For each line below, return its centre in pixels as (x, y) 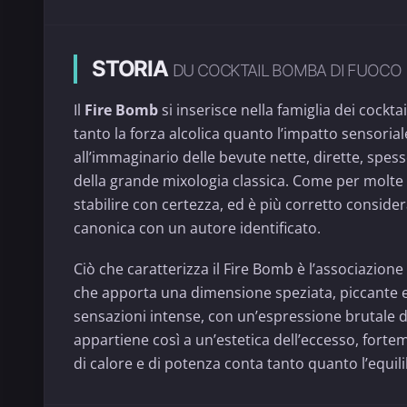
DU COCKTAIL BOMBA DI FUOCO (287, 70)
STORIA (132, 69)
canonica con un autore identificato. (197, 228)
